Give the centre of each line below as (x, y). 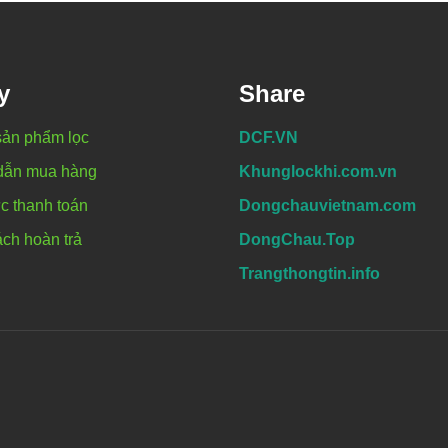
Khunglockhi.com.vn (318, 171)
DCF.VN (268, 137)
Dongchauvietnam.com (327, 205)
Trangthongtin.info (309, 273)
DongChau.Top (297, 239)
